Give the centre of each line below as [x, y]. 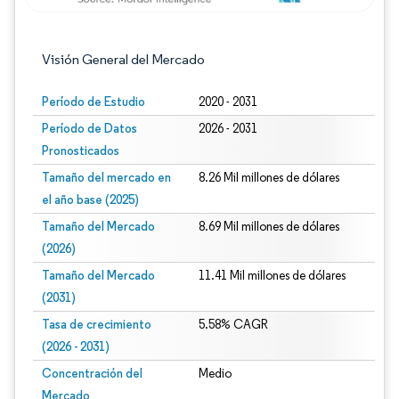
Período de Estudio [94, 102]
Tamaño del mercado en [106, 177]
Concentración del [92, 373]
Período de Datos [90, 128]
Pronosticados [81, 151]
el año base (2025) [90, 199]
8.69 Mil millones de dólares [269, 227]
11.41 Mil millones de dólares [272, 276]
